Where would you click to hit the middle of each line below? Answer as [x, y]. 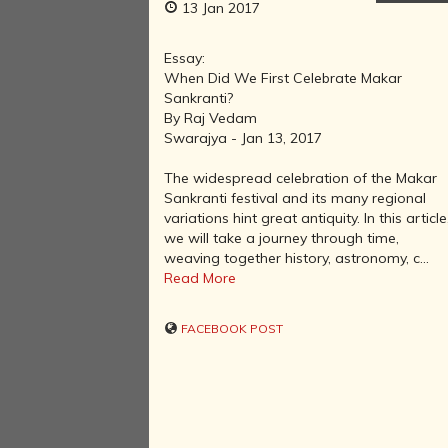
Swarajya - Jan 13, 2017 [243, 137]
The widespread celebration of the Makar [301, 177]
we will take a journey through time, [282, 237]
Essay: [185, 57]
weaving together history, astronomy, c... [297, 257]
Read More [200, 277]
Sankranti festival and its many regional [295, 197]
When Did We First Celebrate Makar [283, 77]
